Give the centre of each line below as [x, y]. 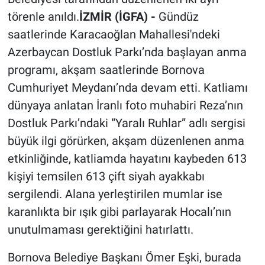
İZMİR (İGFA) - [119, 16]
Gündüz [178, 16]
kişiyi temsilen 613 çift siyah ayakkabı [106, 176]
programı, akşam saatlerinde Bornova [106, 70]
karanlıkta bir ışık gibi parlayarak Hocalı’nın [119, 211]
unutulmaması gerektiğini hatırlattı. [100, 229]
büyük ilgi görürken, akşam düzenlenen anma [126, 140]
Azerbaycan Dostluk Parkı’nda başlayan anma [127, 52]
